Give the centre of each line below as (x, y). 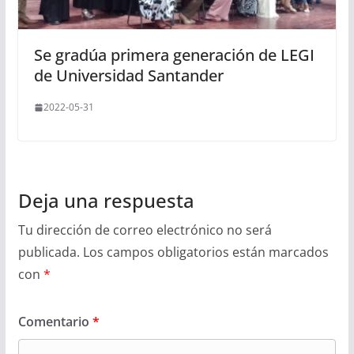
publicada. (49, 252)
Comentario (55, 322)
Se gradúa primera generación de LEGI (174, 55)
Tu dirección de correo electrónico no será (145, 230)
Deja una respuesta (106, 201)
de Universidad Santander (128, 76)
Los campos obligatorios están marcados (205, 252)
